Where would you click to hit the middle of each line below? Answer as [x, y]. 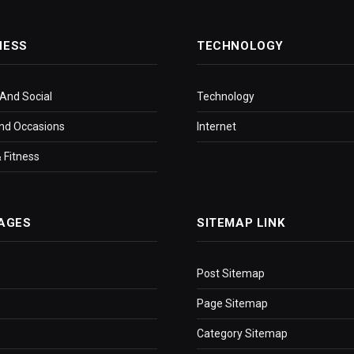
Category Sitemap [242, 334]
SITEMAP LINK [241, 223]
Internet [217, 127]
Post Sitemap [231, 274]
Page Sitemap [232, 304]
